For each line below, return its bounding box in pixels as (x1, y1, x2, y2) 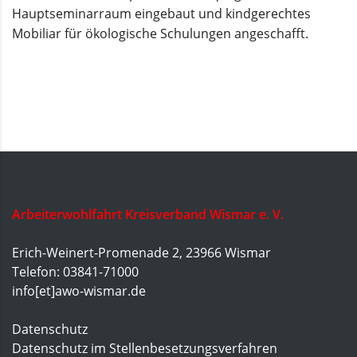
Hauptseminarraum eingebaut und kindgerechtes (12, 5, 311, 22)
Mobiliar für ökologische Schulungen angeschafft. (12, 25, 308, 42)
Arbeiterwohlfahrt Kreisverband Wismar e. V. (12, 206, 284, 223)
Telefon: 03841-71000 (12, 263, 139, 280)
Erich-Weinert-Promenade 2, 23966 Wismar (12, 244, 271, 261)
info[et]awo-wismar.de (12, 282, 146, 300)
